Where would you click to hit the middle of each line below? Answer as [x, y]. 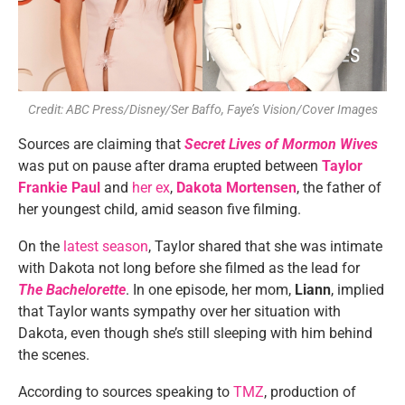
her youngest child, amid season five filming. [160, 209]
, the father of [339, 188]
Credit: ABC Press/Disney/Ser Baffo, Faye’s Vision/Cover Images [202, 109]
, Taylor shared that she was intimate [265, 246]
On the [41, 246]
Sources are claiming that [101, 144]
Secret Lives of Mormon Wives [281, 144]
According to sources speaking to [126, 392]
